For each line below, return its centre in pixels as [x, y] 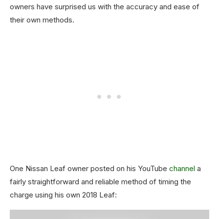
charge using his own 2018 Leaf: [63, 195]
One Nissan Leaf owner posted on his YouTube [89, 168]
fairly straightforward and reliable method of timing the [100, 182]
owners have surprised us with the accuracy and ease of [105, 7]
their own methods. [42, 20]
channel [182, 168]
